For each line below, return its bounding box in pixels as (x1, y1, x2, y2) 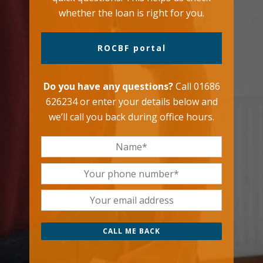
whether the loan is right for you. (59, 6, 204, 19)
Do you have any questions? (43, 80, 173, 93)
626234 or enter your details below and (45, 95, 218, 108)
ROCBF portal (97, 42, 166, 53)
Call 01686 (173, 80, 220, 93)
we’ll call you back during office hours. (49, 110, 214, 123)
